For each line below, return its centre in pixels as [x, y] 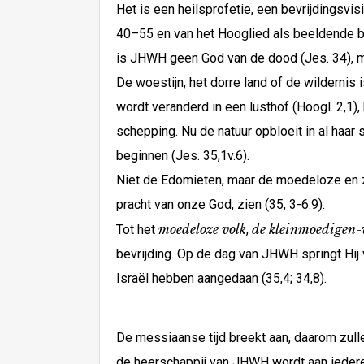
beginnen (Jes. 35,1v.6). [183, 156]
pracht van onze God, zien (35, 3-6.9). [221, 204]
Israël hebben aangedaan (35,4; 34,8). [221, 278]
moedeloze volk [202, 229]
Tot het [137, 230]
